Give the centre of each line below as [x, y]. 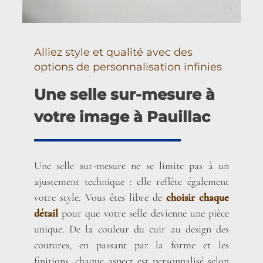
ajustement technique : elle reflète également [131, 181]
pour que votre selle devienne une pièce [144, 213]
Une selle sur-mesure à [124, 95]
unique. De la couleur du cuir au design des [131, 229]
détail [46, 213]
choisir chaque [198, 197]
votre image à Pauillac [122, 117]
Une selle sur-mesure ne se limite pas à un [131, 165]
